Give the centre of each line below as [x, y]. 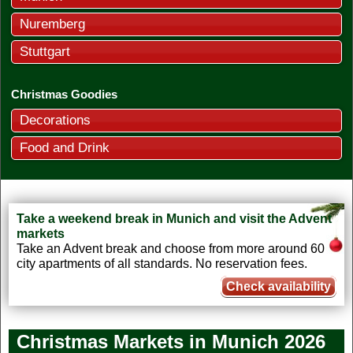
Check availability [279, 286]
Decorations [55, 120]
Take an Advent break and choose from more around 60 [171, 248]
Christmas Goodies [64, 94]
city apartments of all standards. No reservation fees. [162, 263]
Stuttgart [45, 51]
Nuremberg [52, 24]
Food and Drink [65, 147]
